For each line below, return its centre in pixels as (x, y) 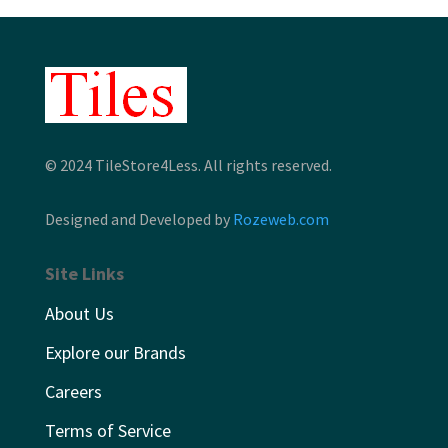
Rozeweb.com (280, 218)
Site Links (84, 273)
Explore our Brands (115, 352)
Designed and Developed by (138, 218)
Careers (73, 391)
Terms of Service (107, 430)
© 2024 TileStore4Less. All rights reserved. (188, 164)
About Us (79, 313)
